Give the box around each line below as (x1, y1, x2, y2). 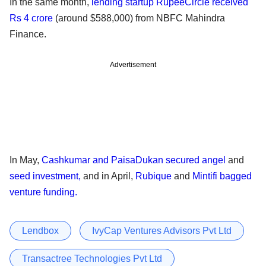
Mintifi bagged (190, 170, 252, 181)
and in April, (81, 170, 135, 181)
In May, (9, 154, 42, 165)
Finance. (9, 28, 46, 39)
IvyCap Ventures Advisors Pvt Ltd (92, 225, 232, 236)
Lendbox (22, 225, 59, 236)
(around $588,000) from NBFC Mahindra (55, 12, 225, 23)
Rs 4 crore (9, 12, 55, 23)
